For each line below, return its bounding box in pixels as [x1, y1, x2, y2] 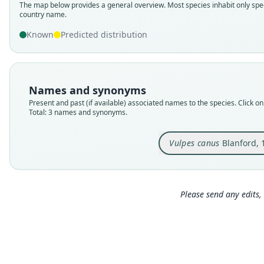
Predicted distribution [61, 29, 147, 40]
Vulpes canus [169, 137, 220, 148]
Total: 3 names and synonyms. [29, 107, 127, 117]
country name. [19, 9, 67, 19]
